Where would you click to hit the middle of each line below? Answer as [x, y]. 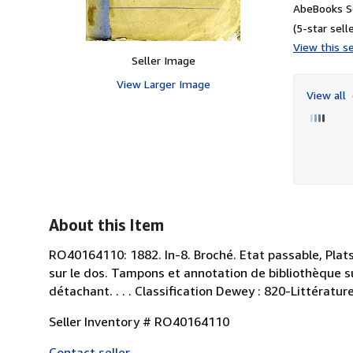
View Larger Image [163, 84]
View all [328, 95]
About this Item [106, 225]
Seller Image [163, 60]
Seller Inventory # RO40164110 [139, 321]
